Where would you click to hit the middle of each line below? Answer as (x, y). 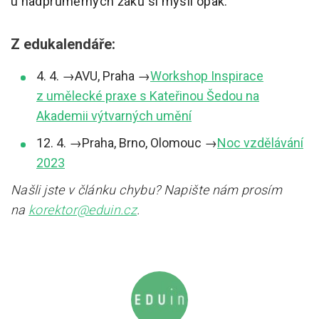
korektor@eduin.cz (83, 210)
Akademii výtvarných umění (114, 116)
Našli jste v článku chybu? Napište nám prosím (147, 190)
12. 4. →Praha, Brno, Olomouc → (127, 143)
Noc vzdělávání (260, 143)
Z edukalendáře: (63, 45)
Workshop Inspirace (207, 76)
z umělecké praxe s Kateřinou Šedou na (148, 96)
